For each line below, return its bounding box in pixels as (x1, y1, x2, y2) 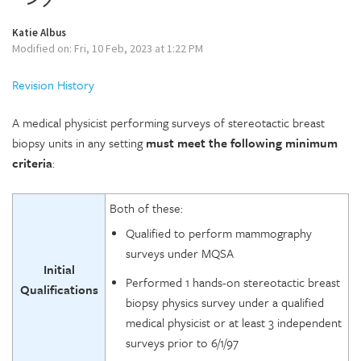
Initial (43, 260, 75, 278)
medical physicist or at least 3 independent (126, 313, 342, 331)
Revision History (12, 76, 94, 93)
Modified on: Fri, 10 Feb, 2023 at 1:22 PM (12, 41, 203, 56)
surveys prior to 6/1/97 (126, 333, 239, 351)
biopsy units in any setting (12, 134, 146, 151)
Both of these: (110, 199, 183, 217)
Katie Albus (12, 26, 66, 39)
